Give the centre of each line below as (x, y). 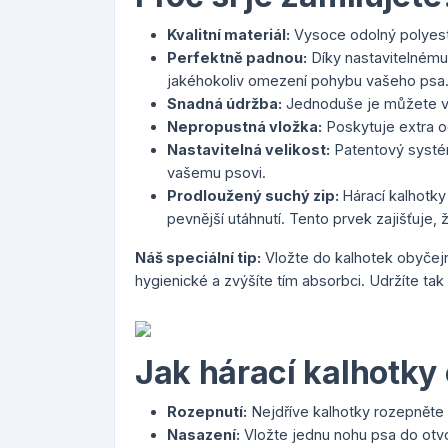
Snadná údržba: (224, 103)
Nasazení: (203, 434)
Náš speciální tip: (198, 257)
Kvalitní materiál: (228, 34)
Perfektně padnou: (237, 57)
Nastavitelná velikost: (248, 149)
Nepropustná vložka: (244, 126)
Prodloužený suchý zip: (254, 195)
